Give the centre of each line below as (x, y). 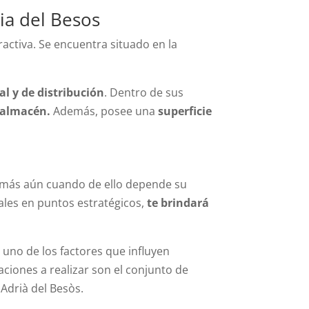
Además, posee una (104, 111)
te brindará (177, 202)
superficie (185, 111)
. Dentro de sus (144, 92)
